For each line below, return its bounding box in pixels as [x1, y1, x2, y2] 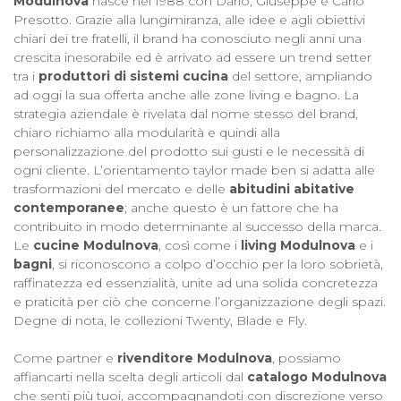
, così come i [158, 236, 241, 253]
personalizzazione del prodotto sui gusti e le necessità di [13, 142, 364, 159]
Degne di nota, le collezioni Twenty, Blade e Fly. [13, 311, 307, 328]
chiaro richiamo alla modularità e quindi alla [13, 124, 280, 141]
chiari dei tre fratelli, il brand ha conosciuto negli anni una [13, 30, 362, 47]
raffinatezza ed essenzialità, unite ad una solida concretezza [13, 274, 378, 291]
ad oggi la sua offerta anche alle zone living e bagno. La [13, 86, 359, 103]
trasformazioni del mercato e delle [13, 180, 229, 197]
